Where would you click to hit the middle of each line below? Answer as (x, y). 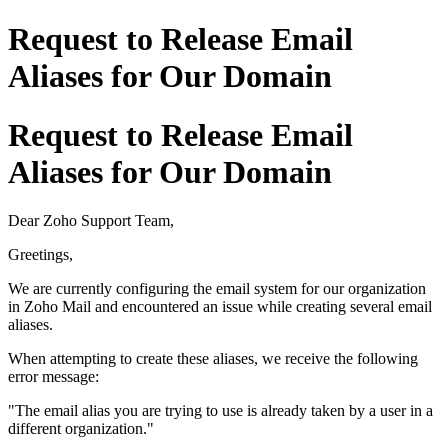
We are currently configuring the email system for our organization (217, 289)
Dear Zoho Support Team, (91, 221)
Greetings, (40, 255)
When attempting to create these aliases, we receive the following (213, 359)
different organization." (81, 429)
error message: (53, 377)
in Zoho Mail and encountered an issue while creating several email (220, 307)
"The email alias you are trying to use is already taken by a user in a (220, 411)
